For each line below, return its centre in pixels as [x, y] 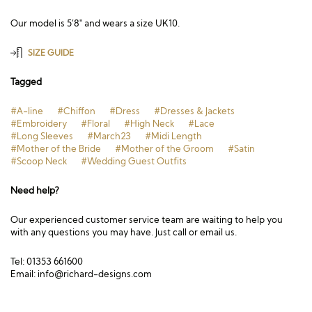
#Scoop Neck [39, 161]
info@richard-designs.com [95, 274]
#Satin [241, 148]
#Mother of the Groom [164, 148]
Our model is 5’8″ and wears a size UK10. [95, 23]
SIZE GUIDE [51, 53]
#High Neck [149, 123]
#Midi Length [173, 136]
